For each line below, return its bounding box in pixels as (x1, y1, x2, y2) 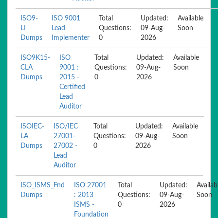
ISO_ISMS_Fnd (20, 182, 65, 189)
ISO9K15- (20, 54, 50, 61)
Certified (59, 84, 85, 91)
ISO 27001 (74, 182, 107, 189)
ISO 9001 (52, 15, 80, 22)
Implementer (52, 35, 90, 41)
